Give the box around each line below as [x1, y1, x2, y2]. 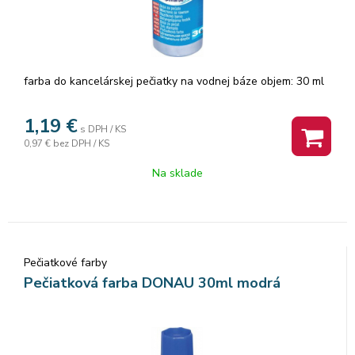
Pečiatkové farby [24, 254, 107, 270]
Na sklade [152, 165, 203, 181]
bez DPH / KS [53, 136, 109, 150]
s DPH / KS [80, 122, 126, 136]
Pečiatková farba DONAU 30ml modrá [24, 273, 281, 292]
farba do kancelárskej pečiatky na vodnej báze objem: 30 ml [24, 73, 324, 89]
